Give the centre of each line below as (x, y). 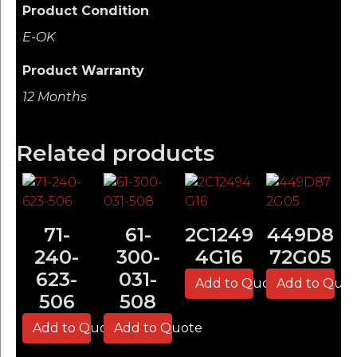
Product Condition (86, 10)
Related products (115, 153)
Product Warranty (83, 70)
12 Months (55, 96)
